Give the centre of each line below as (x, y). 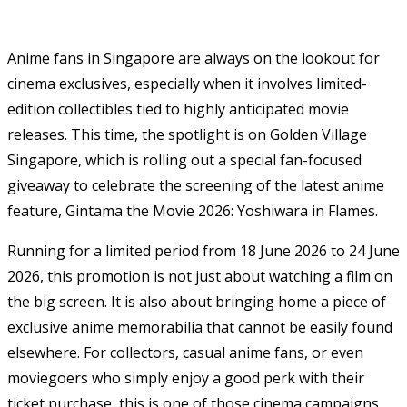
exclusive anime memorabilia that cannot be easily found (200, 327)
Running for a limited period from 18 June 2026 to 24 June (203, 250)
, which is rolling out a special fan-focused (220, 159)
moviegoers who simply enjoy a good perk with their (186, 377)
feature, (36, 210)
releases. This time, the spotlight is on (139, 134)
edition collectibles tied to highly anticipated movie (178, 109)
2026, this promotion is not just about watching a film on (200, 276)
